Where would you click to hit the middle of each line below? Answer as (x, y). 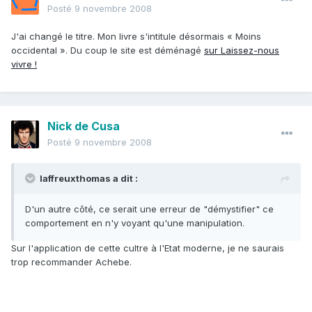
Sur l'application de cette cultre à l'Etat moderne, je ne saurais (148, 248)
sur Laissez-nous (242, 50)
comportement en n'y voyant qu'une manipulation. (135, 223)
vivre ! (24, 64)
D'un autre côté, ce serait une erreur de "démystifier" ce (149, 209)
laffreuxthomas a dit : (89, 179)
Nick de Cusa (84, 126)
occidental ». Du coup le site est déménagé (108, 50)
